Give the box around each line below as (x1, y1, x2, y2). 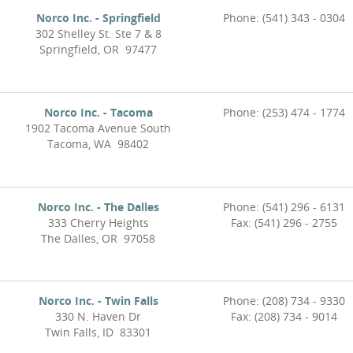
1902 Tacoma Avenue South (25, 121, 171, 136)
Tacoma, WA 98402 (47, 136, 149, 152)
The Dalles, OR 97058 (41, 231, 155, 247)
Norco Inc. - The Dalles (37, 199, 159, 215)
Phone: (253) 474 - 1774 (222, 105, 345, 121)
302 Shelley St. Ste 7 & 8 (35, 26, 162, 42)
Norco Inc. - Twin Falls (38, 293, 158, 309)
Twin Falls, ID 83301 (45, 325, 151, 340)
